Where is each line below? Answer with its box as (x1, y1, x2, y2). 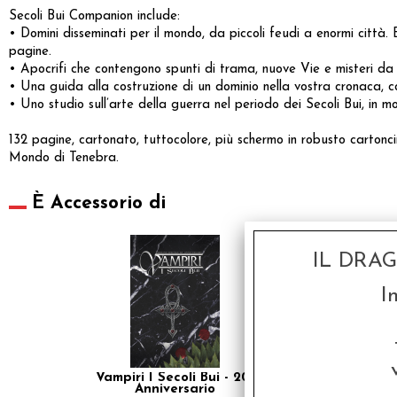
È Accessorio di (32, 194, 166, 214)
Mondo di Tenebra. (9, 152, 119, 166)
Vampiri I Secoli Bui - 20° (96, 371, 254, 385)
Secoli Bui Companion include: (9, 10, 180, 24)
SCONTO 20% (273, 235, 333, 245)
